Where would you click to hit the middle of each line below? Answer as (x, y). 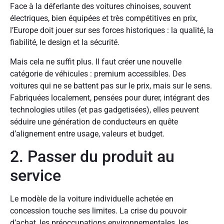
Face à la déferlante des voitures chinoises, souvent (100, 6)
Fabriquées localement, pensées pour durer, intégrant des (110, 97)
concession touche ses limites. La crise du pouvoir (98, 210)
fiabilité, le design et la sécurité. (65, 42)
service (35, 175)
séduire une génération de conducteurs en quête (94, 121)
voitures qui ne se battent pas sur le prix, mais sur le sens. (111, 85)
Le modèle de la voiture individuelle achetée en (92, 198)
